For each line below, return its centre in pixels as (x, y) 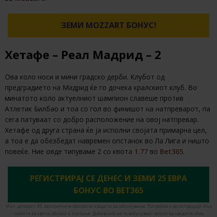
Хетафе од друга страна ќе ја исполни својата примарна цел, (106, 130)
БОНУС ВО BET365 (108, 191)
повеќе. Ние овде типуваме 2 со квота (70, 152)
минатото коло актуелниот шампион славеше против (94, 98)
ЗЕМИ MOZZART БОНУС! (108, 25)
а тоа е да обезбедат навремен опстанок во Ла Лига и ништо (107, 141)
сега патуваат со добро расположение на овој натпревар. (102, 120)
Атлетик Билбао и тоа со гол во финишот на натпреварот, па (108, 109)
